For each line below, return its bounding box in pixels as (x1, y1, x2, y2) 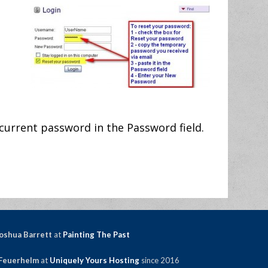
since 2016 (141, 255, 179, 265)
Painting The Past (63, 230, 130, 239)
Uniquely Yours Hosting (50, 255, 139, 265)
